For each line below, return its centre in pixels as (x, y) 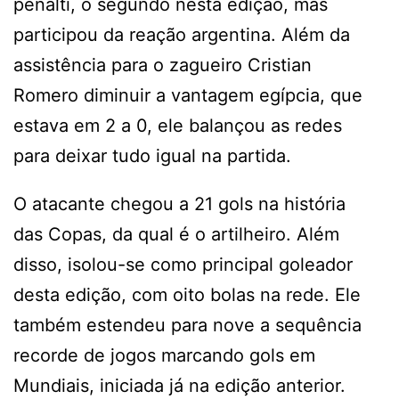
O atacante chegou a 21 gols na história (179, 204)
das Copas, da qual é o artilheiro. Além (176, 234)
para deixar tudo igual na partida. (152, 155)
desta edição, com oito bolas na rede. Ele (187, 294)
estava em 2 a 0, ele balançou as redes (178, 125)
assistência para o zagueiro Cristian (163, 65)
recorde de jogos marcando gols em (164, 355)
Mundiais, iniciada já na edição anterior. (179, 385)
